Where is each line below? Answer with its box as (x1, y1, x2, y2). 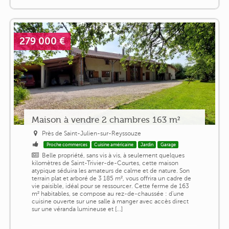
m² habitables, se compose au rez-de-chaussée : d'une (31, 190, 184, 197)
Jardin (141, 142, 154, 147)
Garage (160, 142, 176, 147)
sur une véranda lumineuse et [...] (31, 205, 123, 213)
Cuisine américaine (94, 142, 134, 147)
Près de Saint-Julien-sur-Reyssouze (42, 129, 142, 137)
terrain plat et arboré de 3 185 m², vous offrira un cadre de (31, 174, 191, 182)
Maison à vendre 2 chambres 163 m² (31, 114, 180, 125)
